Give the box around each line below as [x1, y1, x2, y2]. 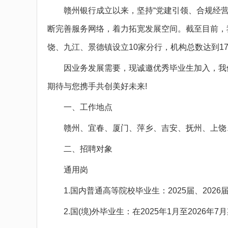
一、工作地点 [47, 103, 112, 112]
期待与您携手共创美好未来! [47, 82, 147, 91]
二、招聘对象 [47, 145, 112, 154]
